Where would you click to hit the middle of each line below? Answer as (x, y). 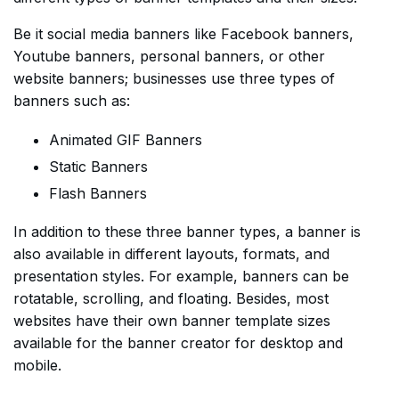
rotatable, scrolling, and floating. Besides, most (171, 299)
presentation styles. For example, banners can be (181, 277)
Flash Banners (98, 194)
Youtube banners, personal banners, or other (169, 57)
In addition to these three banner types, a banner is (187, 232)
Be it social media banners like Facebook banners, (183, 34)
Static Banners (98, 167)
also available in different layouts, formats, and (171, 254)
